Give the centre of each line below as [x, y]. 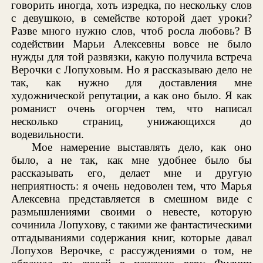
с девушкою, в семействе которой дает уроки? [131, 18]
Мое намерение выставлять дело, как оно [142, 147]
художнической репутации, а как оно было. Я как [131, 95]
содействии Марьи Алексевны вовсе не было [131, 43]
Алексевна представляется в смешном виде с [131, 198]
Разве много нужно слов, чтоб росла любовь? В [131, 31]
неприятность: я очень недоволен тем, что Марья [131, 186]
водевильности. [48, 134]
